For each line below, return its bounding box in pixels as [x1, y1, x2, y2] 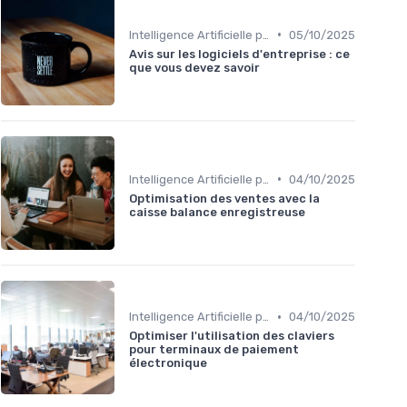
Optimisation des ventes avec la [129, 191, 320, 205]
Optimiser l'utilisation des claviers [129, 329, 334, 343]
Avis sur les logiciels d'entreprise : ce [129, 46, 350, 61]
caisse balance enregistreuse [129, 204, 305, 219]
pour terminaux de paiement [129, 342, 299, 357]
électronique [129, 356, 207, 371]
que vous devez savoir [129, 60, 260, 74]
